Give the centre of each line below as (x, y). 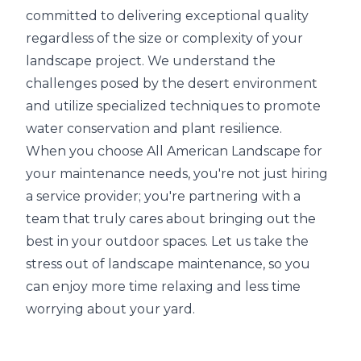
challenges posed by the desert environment (172, 84)
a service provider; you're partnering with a (163, 197)
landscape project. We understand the (151, 61)
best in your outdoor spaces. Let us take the (167, 242)
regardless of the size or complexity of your (164, 39)
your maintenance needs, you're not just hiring (177, 174)
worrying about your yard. (110, 309)
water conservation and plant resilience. (154, 129)
